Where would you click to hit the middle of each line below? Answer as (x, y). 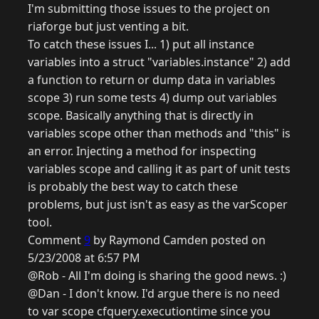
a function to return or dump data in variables (152, 80)
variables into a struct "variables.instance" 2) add (159, 62)
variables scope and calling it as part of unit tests (159, 169)
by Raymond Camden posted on (178, 240)
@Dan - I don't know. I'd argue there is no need (154, 294)
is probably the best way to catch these (133, 187)
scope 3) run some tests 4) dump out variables (152, 98)
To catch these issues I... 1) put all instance (141, 45)
